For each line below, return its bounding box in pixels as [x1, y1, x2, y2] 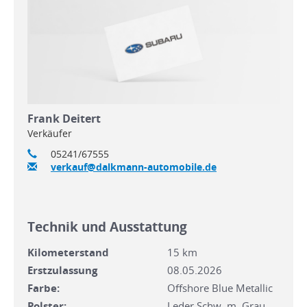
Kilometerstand [27, 245, 109, 259]
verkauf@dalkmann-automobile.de [50, 160, 217, 173]
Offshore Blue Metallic [167, 280, 273, 295]
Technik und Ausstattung [27, 217, 187, 235]
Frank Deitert [27, 110, 101, 126]
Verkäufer [27, 126, 72, 140]
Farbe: [27, 280, 60, 295]
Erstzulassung [27, 262, 97, 277]
